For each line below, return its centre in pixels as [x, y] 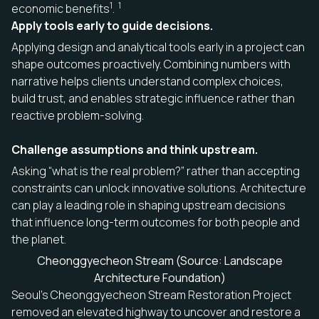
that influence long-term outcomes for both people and [156, 222]
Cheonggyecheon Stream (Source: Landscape [159, 260]
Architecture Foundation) [159, 277]
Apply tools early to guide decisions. [112, 25]
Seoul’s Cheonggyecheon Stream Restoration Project [151, 294]
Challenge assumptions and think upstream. [135, 149]
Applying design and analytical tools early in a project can [158, 47]
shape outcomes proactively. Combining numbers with [151, 64]
